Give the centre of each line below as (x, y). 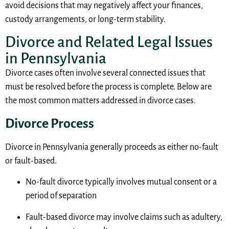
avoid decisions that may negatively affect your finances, (104, 6)
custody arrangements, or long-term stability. (85, 20)
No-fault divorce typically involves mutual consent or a (121, 182)
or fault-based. (31, 161)
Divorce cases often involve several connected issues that (105, 73)
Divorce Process (50, 123)
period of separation (61, 196)
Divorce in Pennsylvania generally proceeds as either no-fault (112, 147)
